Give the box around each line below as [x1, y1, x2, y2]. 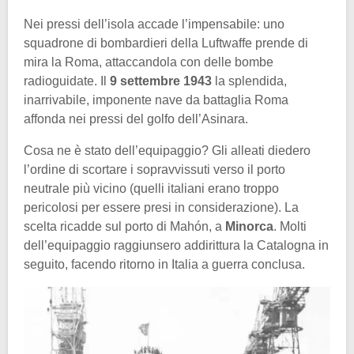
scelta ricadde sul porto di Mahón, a [24, 219, 225, 233]
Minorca [225, 219, 273, 233]
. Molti [273, 219, 307, 233]
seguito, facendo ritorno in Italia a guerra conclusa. [24, 257, 305, 271]
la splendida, [212, 73, 287, 88]
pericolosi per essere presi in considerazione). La [24, 200, 299, 214]
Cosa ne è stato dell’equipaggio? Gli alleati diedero [24, 143, 311, 157]
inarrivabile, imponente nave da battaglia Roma [24, 92, 288, 107]
